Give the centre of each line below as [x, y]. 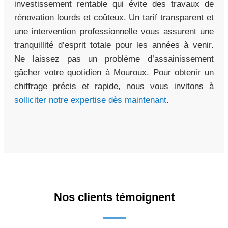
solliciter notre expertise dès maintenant [90, 100]
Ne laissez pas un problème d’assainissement [114, 59]
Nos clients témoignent [114, 197]
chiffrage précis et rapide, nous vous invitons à [114, 87]
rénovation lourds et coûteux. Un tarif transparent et [114, 18]
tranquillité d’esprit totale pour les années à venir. [114, 45]
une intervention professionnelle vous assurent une [114, 32]
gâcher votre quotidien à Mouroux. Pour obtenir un [114, 73]
